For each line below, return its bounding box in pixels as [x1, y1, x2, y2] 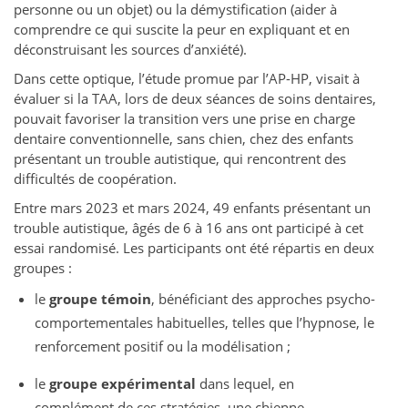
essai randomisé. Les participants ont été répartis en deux [14, 239, 374, 258]
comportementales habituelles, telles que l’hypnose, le [34, 313, 374, 332]
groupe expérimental [48, 374, 196, 393]
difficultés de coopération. [14, 169, 177, 189]
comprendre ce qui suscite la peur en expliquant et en [14, 20, 350, 39]
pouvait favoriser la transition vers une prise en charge [14, 109, 355, 128]
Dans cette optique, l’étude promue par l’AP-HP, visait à [14, 69, 360, 88]
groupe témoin [48, 290, 151, 309]
